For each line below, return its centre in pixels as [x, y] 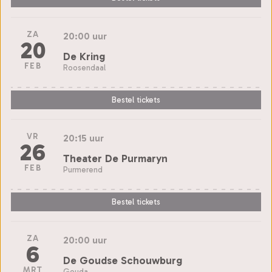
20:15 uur [83, 138]
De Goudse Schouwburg [123, 260]
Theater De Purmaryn [115, 158]
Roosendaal [84, 67]
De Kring [84, 56]
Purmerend [83, 169]
